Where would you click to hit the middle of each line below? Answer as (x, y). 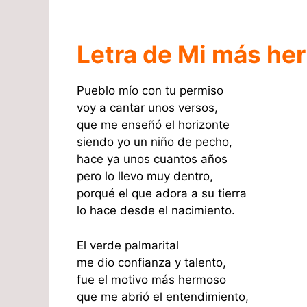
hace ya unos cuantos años (152, 159)
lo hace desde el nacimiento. (156, 211)
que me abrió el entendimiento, (163, 296)
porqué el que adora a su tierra (162, 194)
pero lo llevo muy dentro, (145, 176)
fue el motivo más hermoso (151, 279)
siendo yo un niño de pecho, (155, 142)
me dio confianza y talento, (151, 262)
